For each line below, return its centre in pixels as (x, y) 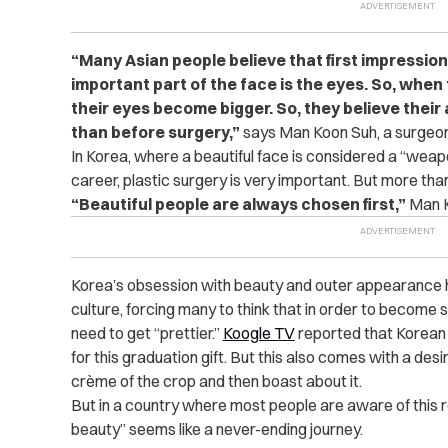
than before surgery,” (155, 132)
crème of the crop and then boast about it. (216, 381)
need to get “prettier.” (146, 333)
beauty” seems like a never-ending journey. (216, 429)
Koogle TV (258, 333)
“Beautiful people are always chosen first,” (238, 204)
